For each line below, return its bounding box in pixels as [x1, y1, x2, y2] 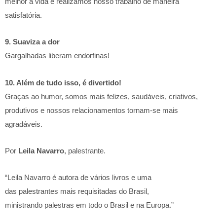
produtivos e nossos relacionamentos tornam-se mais [5, 106, 178, 114]
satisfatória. [5, 11, 42, 19]
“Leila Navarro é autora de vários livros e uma [5, 173, 151, 182]
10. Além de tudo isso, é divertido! [5, 78, 121, 87]
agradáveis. [5, 119, 42, 128]
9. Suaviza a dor [5, 37, 60, 46]
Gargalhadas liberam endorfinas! [5, 51, 110, 60]
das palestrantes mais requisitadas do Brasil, [5, 187, 149, 195]
